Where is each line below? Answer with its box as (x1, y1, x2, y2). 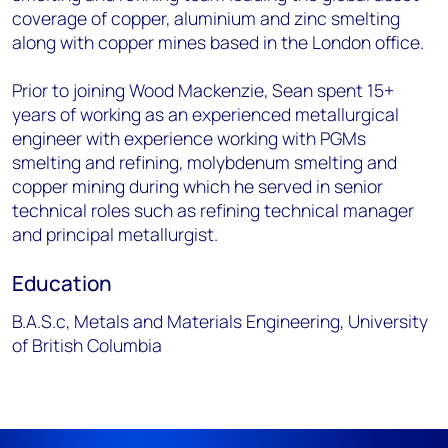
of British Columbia (12, 333, 162, 358)
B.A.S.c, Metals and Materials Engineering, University (12, 309, 428, 334)
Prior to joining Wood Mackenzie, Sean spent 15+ (12, 78, 394, 103)
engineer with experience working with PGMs (12, 126, 366, 151)
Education (12, 269, 112, 298)
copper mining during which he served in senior (12, 174, 383, 199)
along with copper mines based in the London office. (12, 30, 424, 55)
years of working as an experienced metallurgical (12, 102, 399, 127)
